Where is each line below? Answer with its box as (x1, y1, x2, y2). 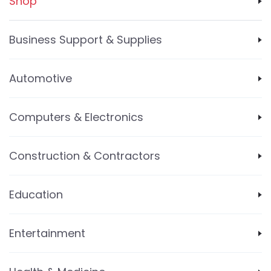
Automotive (9, 71, 72, 86)
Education (9, 187, 63, 202)
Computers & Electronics (9, 109, 143, 125)
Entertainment (9, 226, 85, 241)
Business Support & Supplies (9, 32, 162, 47)
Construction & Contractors (9, 148, 160, 163)
